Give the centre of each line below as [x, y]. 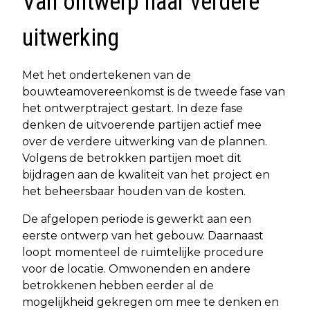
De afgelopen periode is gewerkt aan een [137, 219]
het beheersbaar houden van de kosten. [134, 192]
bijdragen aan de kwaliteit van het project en [146, 175]
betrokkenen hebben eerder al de [118, 286]
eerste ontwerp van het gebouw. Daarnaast [143, 236]
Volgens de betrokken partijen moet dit [132, 158]
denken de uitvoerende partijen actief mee [142, 125]
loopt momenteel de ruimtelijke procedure [143, 253]
